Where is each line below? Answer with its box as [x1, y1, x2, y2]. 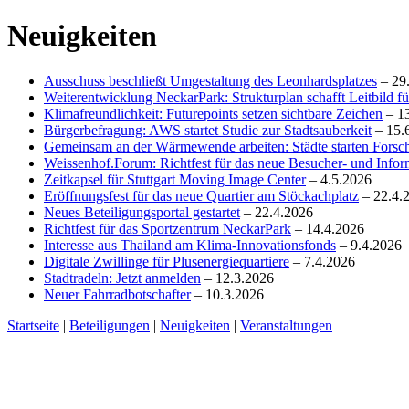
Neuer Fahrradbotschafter [44, 286, 191, 302]
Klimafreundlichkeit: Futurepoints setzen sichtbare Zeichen [44, 105, 383, 121]
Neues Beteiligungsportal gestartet [44, 204, 240, 220]
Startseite [7, 317, 59, 333]
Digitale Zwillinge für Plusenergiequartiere [44, 253, 289, 269]
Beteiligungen [69, 317, 150, 333]
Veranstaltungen [240, 317, 332, 333]
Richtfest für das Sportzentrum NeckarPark [44, 220, 291, 236]
